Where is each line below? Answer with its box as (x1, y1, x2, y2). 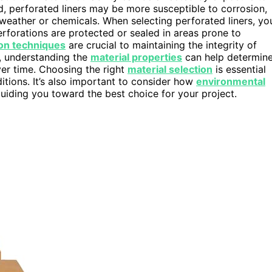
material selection (127, 63, 212, 75)
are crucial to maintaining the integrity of (66, 38, 257, 51)
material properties (90, 50, 182, 63)
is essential (212, 63, 266, 75)
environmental (196, 75, 265, 87)
